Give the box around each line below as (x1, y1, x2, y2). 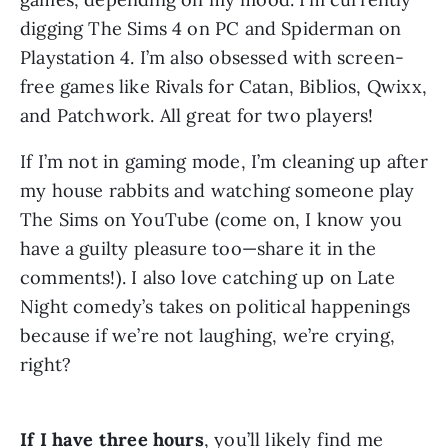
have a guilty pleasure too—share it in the (20, 237, 377, 261)
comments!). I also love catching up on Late (20, 266, 395, 290)
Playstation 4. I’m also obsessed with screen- (20, 46, 405, 70)
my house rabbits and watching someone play (20, 179, 415, 203)
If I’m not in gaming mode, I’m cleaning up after (20, 150, 428, 174)
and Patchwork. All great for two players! (20, 104, 374, 128)
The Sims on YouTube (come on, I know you (20, 208, 403, 232)
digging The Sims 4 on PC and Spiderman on (20, 17, 402, 41)
